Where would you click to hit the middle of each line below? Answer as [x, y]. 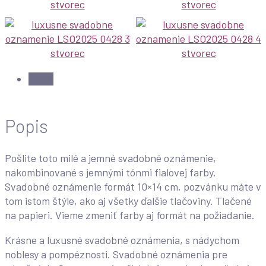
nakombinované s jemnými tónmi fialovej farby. [110, 172]
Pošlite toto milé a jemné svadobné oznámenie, [110, 158]
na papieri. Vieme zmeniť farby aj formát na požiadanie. [130, 215]
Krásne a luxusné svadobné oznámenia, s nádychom [122, 240]
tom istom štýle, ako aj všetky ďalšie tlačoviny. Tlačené [128, 201]
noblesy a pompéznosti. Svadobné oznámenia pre [116, 254]
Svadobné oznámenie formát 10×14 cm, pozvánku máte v [133, 187]
